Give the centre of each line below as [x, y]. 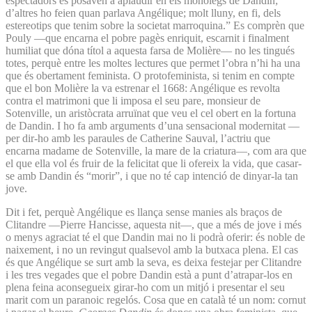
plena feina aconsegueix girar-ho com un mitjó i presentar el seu [145, 287]
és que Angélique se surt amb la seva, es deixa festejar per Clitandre [154, 262]
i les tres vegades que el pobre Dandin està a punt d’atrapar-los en [149, 274]
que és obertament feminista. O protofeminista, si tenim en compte [150, 75]
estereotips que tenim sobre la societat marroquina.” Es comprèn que [155, 25]
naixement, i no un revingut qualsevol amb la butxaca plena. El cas [152, 249]
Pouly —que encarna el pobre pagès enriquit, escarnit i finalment [147, 38]
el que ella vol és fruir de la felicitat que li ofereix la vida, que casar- [154, 163]
